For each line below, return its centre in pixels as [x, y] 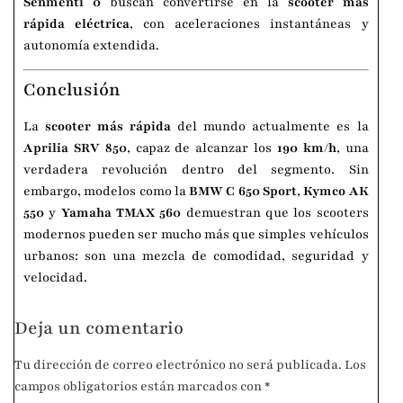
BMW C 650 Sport [243, 191]
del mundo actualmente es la [270, 126]
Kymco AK [336, 191]
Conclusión [72, 90]
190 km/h [306, 148]
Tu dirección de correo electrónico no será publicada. [178, 365]
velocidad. [55, 277]
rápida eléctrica [77, 23]
